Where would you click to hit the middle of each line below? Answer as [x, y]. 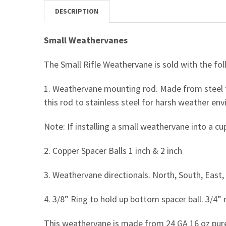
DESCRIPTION [76, 11]
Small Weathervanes [87, 40]
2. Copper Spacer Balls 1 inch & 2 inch [113, 150]
